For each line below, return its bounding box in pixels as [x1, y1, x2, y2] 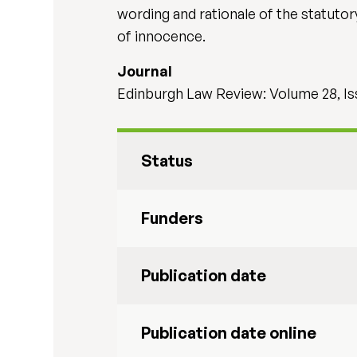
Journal [117, 62, 173, 80]
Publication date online [141, 323, 317, 343]
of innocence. [117, 27, 206, 45]
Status [141, 151, 194, 171]
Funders [141, 208, 204, 228]
